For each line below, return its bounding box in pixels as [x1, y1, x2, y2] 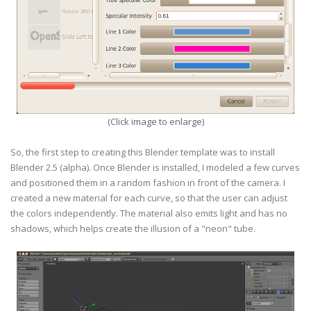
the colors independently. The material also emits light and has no [10, 207, 287, 219]
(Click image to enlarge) [107, 115, 204, 128]
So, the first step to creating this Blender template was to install [10, 146, 275, 158]
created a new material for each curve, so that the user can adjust [10, 192, 287, 204]
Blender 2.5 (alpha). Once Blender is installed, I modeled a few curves [10, 161, 300, 174]
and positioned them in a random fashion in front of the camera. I [10, 176, 285, 189]
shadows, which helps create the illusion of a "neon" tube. [10, 222, 255, 235]
